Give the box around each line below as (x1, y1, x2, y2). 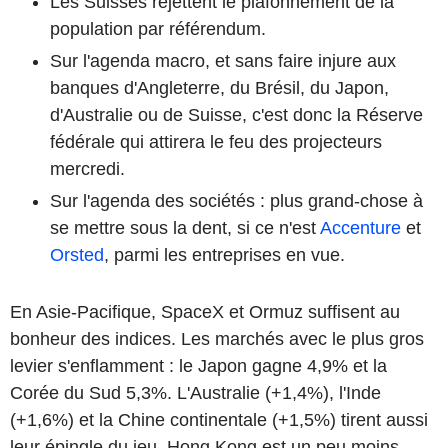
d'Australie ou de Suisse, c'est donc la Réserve (50, 104, 423, 125)
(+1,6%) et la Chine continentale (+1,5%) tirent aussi (10, 409, 428, 430)
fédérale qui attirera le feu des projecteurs (50, 131, 382, 152)
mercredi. (50, 158, 125, 179)
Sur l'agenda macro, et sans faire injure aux (50, 50, 396, 71)
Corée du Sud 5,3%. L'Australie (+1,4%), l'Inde (10, 382, 381, 403)
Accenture (320, 217, 401, 238)
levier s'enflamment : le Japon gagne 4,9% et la (10, 355, 387, 376)
